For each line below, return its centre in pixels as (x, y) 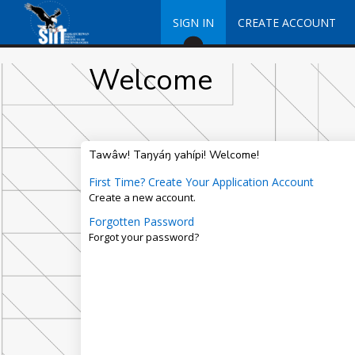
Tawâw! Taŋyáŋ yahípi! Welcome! (174, 155)
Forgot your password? (143, 237)
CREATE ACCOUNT (286, 23)
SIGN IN (193, 23)
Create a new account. (142, 197)
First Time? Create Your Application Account (201, 182)
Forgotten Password (141, 221)
